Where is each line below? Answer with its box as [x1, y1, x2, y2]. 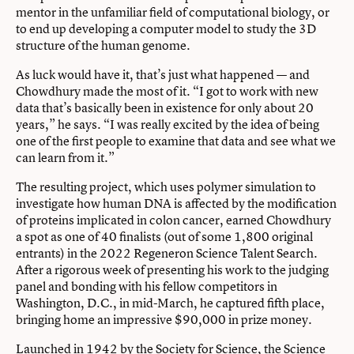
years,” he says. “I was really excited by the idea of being [16, 115, 319, 133]
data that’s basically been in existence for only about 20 [16, 98, 314, 116]
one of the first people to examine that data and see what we [16, 131, 336, 149]
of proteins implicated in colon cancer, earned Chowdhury [16, 210, 331, 228]
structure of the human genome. [16, 36, 190, 54]
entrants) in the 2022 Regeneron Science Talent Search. [16, 243, 318, 262]
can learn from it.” [16, 148, 115, 166]
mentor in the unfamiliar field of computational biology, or [16, 2, 330, 21]
